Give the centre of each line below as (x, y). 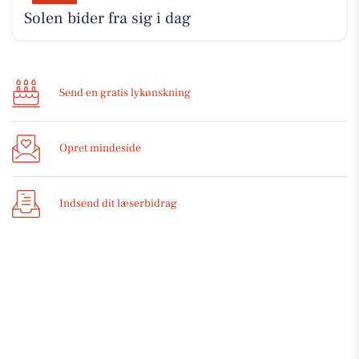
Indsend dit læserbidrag (118, 204)
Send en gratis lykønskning (125, 93)
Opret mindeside (100, 149)
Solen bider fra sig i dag (107, 19)
